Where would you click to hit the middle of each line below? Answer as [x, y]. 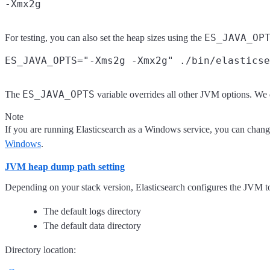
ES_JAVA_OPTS [58, 94]
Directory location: [40, 250]
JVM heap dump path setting [65, 166]
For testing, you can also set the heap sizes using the [105, 37]
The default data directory [92, 226]
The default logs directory [92, 212]
